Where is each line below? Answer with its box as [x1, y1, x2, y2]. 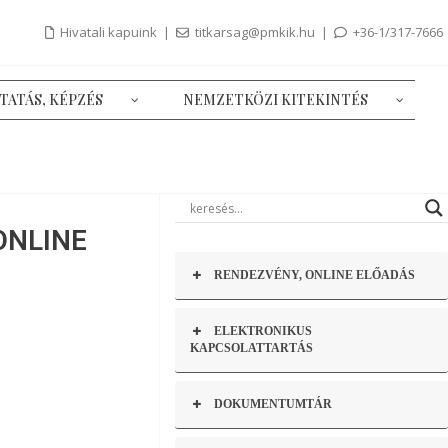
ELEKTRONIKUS [213, 324, 312, 338]
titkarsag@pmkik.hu [195, 23, 316, 41]
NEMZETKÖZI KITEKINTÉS [182, 90, 368, 110]
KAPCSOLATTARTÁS [189, 341, 313, 355]
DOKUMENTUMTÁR [213, 397, 332, 411]
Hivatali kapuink [57, 23, 161, 41]
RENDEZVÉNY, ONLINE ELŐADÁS [213, 268, 415, 282]
